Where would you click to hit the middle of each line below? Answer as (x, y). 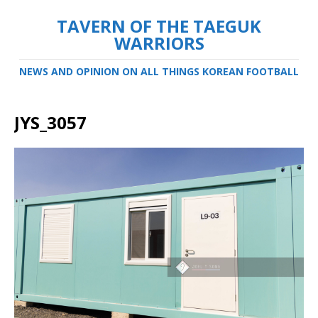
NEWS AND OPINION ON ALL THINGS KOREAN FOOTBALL (159, 71)
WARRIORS (159, 43)
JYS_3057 (50, 122)
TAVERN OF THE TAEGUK (159, 26)
